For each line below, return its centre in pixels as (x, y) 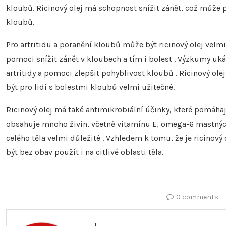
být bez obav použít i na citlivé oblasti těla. (85, 152)
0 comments (197, 197)
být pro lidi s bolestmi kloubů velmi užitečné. (90, 87)
